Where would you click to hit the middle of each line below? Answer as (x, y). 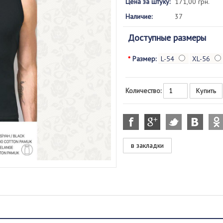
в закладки (147, 145)
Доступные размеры (167, 38)
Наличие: (139, 16)
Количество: (143, 91)
